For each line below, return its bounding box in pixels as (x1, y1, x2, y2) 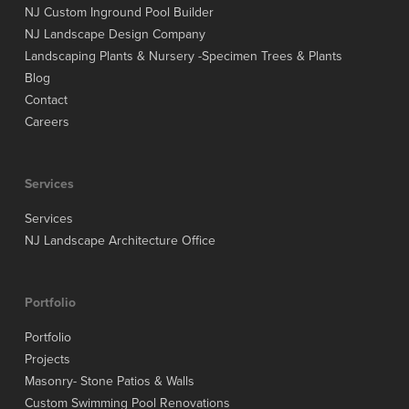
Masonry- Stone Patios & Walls (24, 373, 194, 390)
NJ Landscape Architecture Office (24, 233, 215, 249)
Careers (24, 114, 69, 131)
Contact (24, 92, 68, 109)
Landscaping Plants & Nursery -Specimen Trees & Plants (24, 48, 342, 65)
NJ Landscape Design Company (24, 26, 205, 43)
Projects (24, 351, 70, 368)
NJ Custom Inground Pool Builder (24, 5, 214, 21)
